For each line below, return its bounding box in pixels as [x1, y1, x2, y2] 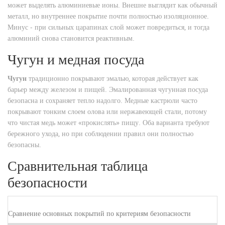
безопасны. [8, 140, 41, 150]
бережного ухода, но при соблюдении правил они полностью [8, 129, 193, 139]
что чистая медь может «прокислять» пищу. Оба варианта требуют [8, 118, 209, 128]
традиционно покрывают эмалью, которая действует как [27, 73, 198, 83]
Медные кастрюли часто [123, 95, 197, 105]
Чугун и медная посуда [8, 51, 144, 69]
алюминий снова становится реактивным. [8, 33, 135, 43]
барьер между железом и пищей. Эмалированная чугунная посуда [8, 84, 208, 94]
